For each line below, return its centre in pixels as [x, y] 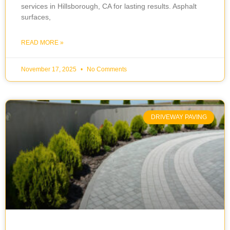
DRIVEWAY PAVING [179, 117]
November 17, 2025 [50, 70]
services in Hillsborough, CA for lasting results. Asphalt [109, 6]
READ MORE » [42, 43]
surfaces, [36, 17]
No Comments [106, 70]
